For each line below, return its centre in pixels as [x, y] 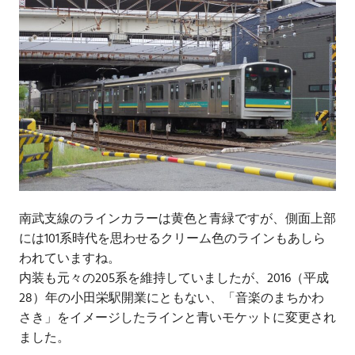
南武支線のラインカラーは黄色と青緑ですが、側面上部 [177, 220]
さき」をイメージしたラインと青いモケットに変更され [177, 319]
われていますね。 [70, 260]
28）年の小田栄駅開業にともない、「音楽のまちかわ [172, 299]
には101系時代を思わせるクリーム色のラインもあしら [172, 240]
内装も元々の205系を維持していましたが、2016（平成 [174, 279]
